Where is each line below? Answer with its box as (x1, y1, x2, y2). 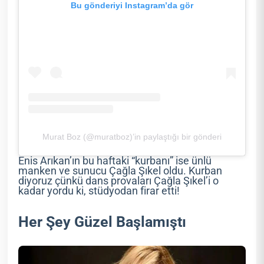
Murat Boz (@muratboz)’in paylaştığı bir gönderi (42, 131, 222, 141)
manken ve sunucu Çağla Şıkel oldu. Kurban (18, 164, 223, 177)
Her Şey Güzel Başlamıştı (18, 213, 187, 230)
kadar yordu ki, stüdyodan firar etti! (18, 184, 180, 197)
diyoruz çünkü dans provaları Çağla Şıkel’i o (18, 174, 219, 187)
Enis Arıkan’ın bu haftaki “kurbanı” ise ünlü (18, 154, 212, 167)
